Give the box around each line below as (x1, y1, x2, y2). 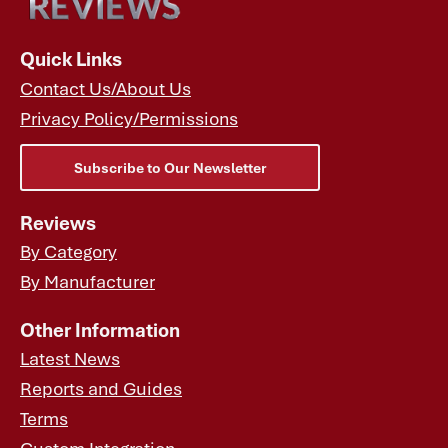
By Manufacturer (20, 267, 155, 293)
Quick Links (20, 45, 122, 73)
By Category (20, 237, 117, 263)
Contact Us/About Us (20, 74, 191, 100)
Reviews (20, 208, 96, 236)
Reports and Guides (20, 375, 182, 401)
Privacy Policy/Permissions (20, 104, 238, 130)
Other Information (20, 315, 180, 343)
